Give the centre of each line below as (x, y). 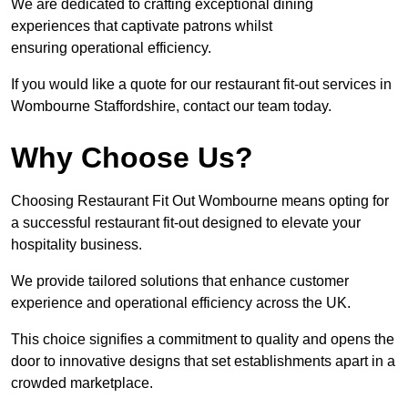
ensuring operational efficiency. (111, 48)
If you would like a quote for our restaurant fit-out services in (201, 85)
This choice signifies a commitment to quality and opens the (203, 340)
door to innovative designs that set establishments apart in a (203, 362)
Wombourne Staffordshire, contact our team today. (171, 107)
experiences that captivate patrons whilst (142, 26)
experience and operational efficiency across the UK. (181, 303)
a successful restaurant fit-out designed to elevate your (186, 223)
